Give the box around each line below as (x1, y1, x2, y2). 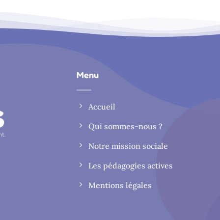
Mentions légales (88, 180, 152, 191)
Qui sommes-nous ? (88, 121, 163, 132)
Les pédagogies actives (88, 161, 173, 171)
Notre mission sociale (88, 141, 168, 151)
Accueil (88, 102, 116, 112)
